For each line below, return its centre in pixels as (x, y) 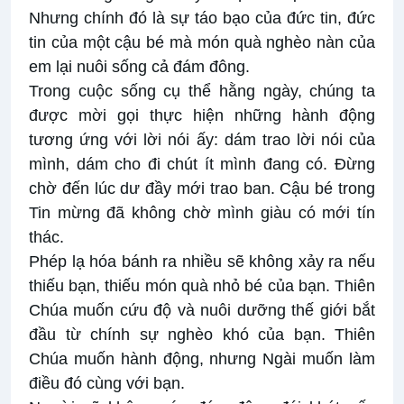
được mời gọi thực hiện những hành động (202, 116)
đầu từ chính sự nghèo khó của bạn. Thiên (202, 335)
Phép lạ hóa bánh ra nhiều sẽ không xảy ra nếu (202, 262)
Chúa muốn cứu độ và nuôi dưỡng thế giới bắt (202, 311)
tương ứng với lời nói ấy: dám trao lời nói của (202, 140)
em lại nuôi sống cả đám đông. (139, 67)
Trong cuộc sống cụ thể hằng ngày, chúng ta (202, 92)
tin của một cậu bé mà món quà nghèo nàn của (202, 43)
